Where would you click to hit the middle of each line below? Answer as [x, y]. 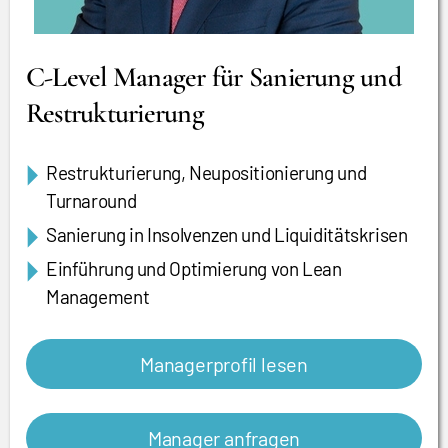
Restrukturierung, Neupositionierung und [206, 172]
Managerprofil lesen [224, 364]
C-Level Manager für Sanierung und [213, 77]
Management [98, 296]
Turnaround [91, 200]
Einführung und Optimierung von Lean [194, 268]
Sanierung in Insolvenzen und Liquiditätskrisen [227, 234]
